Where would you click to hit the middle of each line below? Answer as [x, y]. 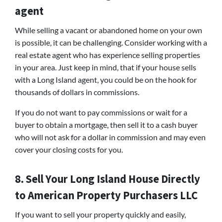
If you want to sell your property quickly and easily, [100, 214]
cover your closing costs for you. [69, 149]
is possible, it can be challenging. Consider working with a [111, 42]
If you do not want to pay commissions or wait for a [101, 112]
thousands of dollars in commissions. [78, 92]
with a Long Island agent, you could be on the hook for [106, 79]
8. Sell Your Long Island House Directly [108, 179]
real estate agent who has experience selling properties [108, 55]
